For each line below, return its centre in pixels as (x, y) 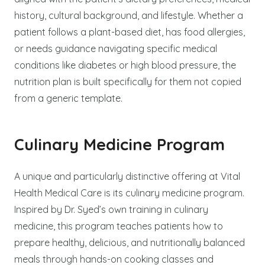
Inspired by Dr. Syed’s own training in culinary (111, 209)
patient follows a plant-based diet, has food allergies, (130, 32)
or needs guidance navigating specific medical (116, 48)
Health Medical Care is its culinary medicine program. (129, 193)
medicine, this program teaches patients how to (119, 226)
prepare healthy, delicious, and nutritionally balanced (130, 242)
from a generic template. (68, 98)
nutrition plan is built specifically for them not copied (128, 81)
